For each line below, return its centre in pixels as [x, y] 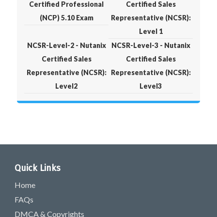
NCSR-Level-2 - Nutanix [66, 46]
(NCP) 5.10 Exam [66, 18]
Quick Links [38, 168]
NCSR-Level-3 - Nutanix [151, 46]
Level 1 [151, 31]
